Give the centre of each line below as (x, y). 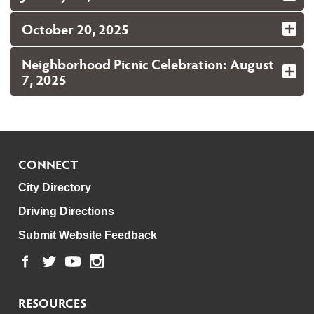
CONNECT (48, 163)
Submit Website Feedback (88, 235)
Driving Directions (66, 211)
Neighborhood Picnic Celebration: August (148, 63)
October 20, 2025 (75, 28)
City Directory (55, 187)
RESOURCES (52, 302)
